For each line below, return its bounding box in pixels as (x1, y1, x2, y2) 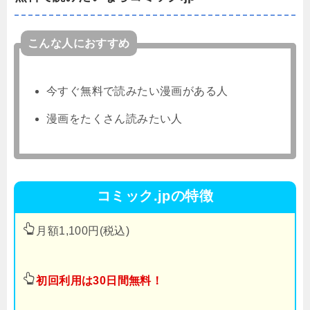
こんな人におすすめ (28, 37, 130, 49)
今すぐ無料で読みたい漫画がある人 (46, 84, 228, 97)
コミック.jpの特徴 (97, 188, 213, 203)
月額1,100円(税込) (36, 224, 130, 237)
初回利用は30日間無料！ (36, 274, 163, 286)
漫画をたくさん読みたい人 (46, 112, 183, 125)
